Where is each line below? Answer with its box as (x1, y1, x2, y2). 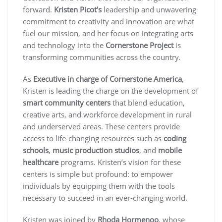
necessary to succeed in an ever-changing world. (23, 193, 187, 203)
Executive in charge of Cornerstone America (33, 74, 182, 84)
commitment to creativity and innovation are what (23, 16, 194, 27)
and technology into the (23, 40, 106, 51)
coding (164, 133, 186, 144)
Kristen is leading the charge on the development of (23, 86, 198, 96)
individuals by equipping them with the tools (23, 181, 175, 191)
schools (23, 145, 49, 156)
